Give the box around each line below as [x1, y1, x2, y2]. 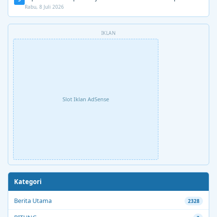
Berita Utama [14, 196, 52, 205]
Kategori [14, 177, 42, 186]
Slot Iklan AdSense [62, 95, 109, 103]
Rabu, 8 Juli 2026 [25, 3, 64, 10]
